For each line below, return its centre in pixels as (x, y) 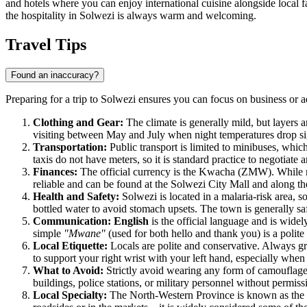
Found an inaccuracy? (55, 75)
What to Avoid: (68, 271)
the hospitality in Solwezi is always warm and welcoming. (131, 16)
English (131, 221)
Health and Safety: (76, 197)
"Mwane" (85, 234)
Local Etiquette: (70, 246)
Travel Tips (46, 45)
